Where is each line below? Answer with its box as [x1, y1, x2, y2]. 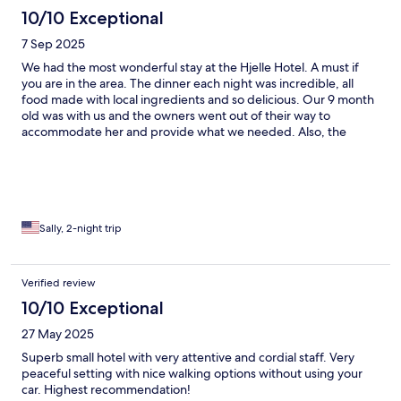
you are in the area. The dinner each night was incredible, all [21, 75, 354, 92]
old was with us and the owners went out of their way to [21, 107, 330, 124]
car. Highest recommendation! [21, 381, 191, 398]
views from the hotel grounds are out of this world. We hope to [21, 140, 371, 157]
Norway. [21, 172, 68, 189]
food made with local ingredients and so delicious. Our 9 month [21, 91, 374, 108]
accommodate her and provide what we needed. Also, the [21, 124, 346, 141]
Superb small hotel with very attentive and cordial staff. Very [21, 349, 354, 366]
